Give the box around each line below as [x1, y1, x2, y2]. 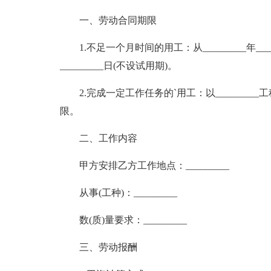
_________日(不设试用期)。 [59, 60, 177, 71]
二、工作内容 [79, 133, 137, 143]
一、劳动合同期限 [79, 15, 157, 25]
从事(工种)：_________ [79, 188, 177, 198]
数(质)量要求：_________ [79, 215, 187, 225]
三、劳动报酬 [79, 242, 137, 252]
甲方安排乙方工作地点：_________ [79, 160, 229, 171]
